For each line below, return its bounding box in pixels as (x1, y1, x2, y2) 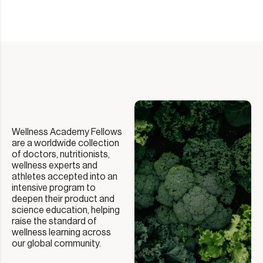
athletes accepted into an (12, 172, 117, 182)
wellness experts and (12, 161, 97, 171)
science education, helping (12, 205, 120, 215)
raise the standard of (12, 217, 97, 227)
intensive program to (12, 183, 96, 193)
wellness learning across (12, 228, 111, 238)
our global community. (12, 239, 101, 249)
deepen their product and (12, 194, 114, 204)
